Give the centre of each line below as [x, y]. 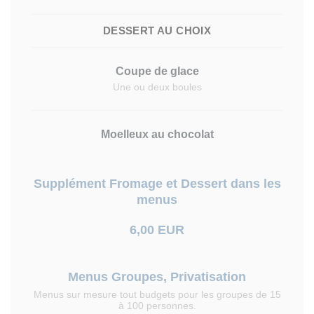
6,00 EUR [157, 230]
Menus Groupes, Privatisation [157, 277]
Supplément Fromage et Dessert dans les [157, 184]
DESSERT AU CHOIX [157, 30]
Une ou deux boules [157, 87]
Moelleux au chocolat [157, 134]
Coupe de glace [157, 71]
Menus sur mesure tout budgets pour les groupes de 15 [157, 294]
